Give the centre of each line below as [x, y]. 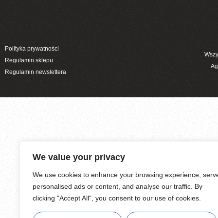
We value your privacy [79, 157]
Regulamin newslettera [36, 72]
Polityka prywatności [32, 48]
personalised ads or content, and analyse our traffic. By [118, 186]
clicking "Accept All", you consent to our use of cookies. [117, 198]
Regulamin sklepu [29, 60]
